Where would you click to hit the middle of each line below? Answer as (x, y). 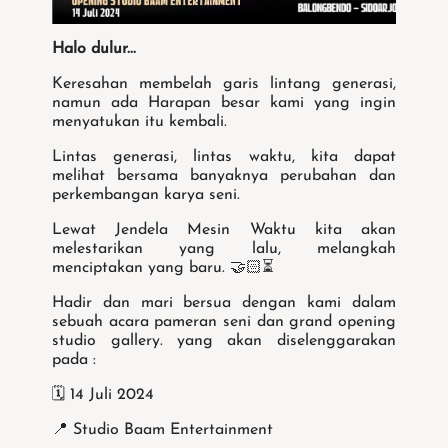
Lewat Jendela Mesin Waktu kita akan (224, 230)
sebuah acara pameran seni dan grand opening (224, 322)
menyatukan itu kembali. (140, 122)
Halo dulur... (94, 49)
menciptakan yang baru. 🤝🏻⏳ (163, 268)
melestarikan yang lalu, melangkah (224, 249)
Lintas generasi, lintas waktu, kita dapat (224, 157)
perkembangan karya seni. (146, 195)
